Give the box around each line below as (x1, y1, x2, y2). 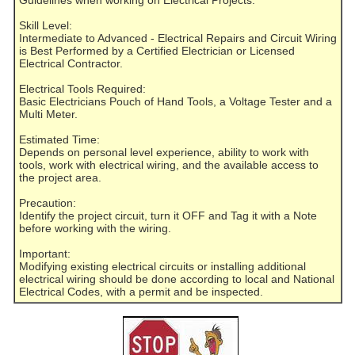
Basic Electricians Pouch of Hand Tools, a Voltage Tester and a (19, 95, 333, 109)
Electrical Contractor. (19, 57, 124, 71)
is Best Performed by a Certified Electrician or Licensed (19, 44, 296, 58)
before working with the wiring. (19, 222, 172, 235)
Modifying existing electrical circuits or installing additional (19, 260, 307, 273)
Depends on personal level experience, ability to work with (19, 146, 310, 159)
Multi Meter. (19, 108, 78, 121)
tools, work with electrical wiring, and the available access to (19, 158, 319, 172)
